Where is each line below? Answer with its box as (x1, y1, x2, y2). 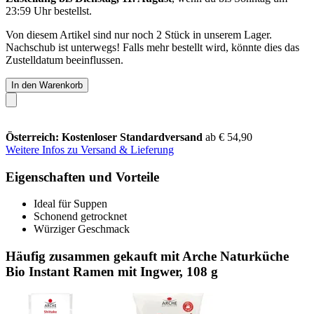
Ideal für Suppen (34, 198, 107, 210)
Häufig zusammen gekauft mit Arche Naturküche (6, 248, 289, 264)
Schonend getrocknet (34, 210, 127, 223)
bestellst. (51, 4, 92, 17)
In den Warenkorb (11, 79, 83, 90)
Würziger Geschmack (34, 223, 130, 235)
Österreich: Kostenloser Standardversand (6, 130, 205, 143)
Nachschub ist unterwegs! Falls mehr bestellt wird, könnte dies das (6, 41, 299, 53)
